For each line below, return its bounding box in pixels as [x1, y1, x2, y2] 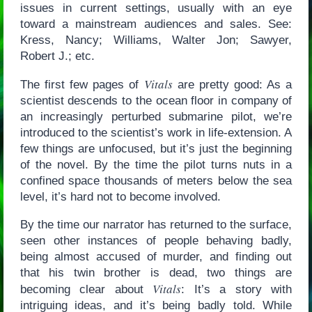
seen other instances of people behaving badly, [19, 233, 292, 247]
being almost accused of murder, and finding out [19, 249, 292, 263]
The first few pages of [19, 77, 144, 91]
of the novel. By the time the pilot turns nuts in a [19, 157, 292, 171]
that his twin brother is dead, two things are [19, 265, 292, 279]
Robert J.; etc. [19, 49, 95, 63]
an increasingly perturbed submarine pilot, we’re [19, 109, 292, 123]
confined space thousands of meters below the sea [19, 173, 292, 187]
